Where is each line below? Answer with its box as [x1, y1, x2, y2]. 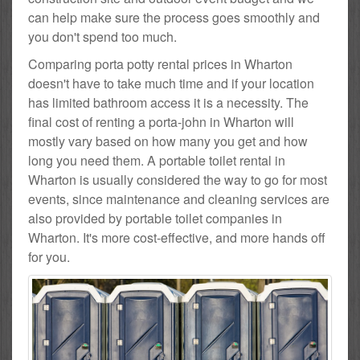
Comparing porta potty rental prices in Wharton [28, 54, 292, 73]
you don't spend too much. [28, 27, 177, 46]
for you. [28, 247, 70, 266]
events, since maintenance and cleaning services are [28, 189, 329, 208]
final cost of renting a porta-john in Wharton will [28, 112, 294, 131]
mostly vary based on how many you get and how [28, 131, 308, 150]
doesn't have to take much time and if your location [28, 73, 314, 92]
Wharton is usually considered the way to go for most [28, 170, 327, 189]
